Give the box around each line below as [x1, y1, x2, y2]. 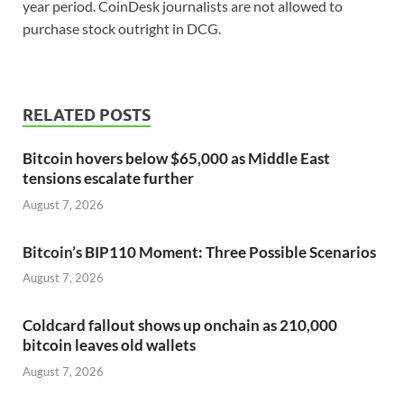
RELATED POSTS [23, 106, 151, 125]
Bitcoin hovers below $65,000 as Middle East [23, 149, 330, 169]
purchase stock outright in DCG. [23, 20, 221, 38]
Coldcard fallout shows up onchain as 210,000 [23, 316, 337, 335]
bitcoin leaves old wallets [23, 335, 196, 355]
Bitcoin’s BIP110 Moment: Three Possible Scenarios [23, 242, 376, 262]
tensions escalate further [23, 169, 194, 188]
